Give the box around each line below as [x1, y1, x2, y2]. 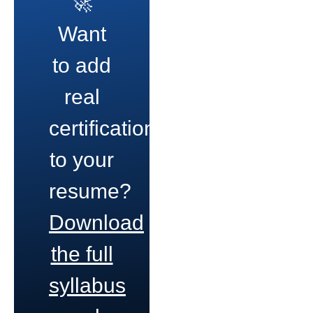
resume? [49, 179, 131, 203]
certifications [49, 116, 166, 140]
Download [49, 210, 144, 234]
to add [52, 53, 111, 77]
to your [50, 147, 114, 171]
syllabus [49, 273, 126, 297]
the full [50, 242, 113, 265]
